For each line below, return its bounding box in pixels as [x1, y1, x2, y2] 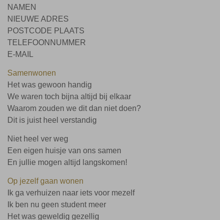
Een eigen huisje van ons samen [7, 146, 121, 155]
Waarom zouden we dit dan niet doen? [7, 104, 141, 112]
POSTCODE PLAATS [7, 27, 84, 35]
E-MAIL [7, 50, 33, 58]
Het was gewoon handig [7, 81, 92, 89]
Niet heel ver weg [7, 135, 68, 143]
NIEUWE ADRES [7, 15, 69, 23]
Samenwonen [7, 69, 56, 77]
